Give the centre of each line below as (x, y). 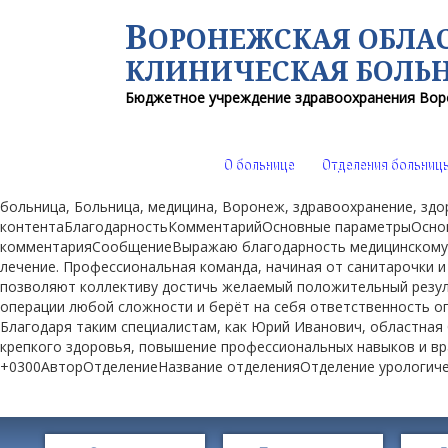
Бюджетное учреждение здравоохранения (271, 97)
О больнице (258, 166)
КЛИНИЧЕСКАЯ (240, 70)
